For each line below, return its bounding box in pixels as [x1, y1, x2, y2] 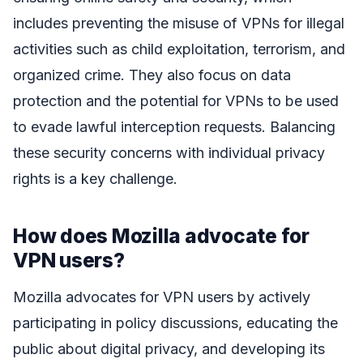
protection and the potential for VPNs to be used [13, 92, 339, 110]
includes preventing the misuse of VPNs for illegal [13, 15, 344, 32]
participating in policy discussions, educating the [13, 314, 338, 331]
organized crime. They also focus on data [13, 66, 291, 84]
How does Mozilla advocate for [13, 224, 310, 249]
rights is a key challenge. [13, 170, 177, 188]
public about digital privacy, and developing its [13, 340, 325, 357]
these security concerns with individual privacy [13, 144, 325, 162]
